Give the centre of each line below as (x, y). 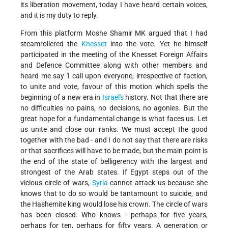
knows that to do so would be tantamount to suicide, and (114, 194)
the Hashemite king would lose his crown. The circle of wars (114, 204)
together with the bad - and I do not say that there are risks (114, 140)
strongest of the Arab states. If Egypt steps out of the (114, 172)
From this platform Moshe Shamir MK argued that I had (114, 33)
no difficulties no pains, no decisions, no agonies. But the (114, 108)
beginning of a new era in (61, 97)
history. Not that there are (166, 97)
